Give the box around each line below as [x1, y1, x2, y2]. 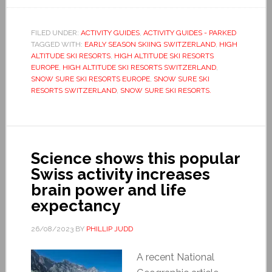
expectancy [30, 196, 120, 215]
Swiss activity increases [30, 165, 210, 183]
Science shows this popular [30, 149, 240, 168]
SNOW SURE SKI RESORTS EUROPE [30, 74, 150, 83]
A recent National [136, 251, 214, 263]
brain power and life [30, 180, 186, 199]
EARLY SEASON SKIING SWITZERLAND [84, 39, 216, 49]
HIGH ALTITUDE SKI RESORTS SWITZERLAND [62, 63, 216, 72]
